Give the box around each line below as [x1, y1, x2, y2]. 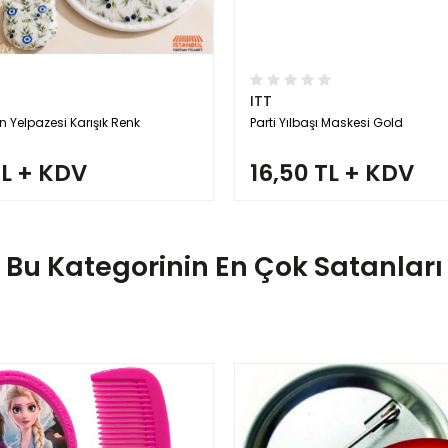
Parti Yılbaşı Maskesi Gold [250, 114, 403, 131]
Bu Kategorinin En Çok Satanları [5, 248, 443, 285]
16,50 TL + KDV [250, 157, 414, 189]
